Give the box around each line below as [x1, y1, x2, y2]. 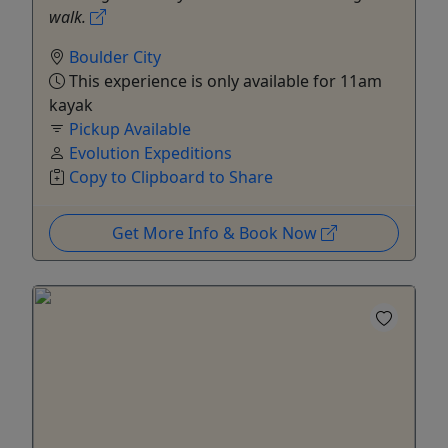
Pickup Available [69, 117, 191, 140]
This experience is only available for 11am [65, 69, 382, 92]
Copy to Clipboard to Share [69, 165, 273, 188]
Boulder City [69, 45, 161, 68]
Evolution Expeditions [69, 141, 232, 164]
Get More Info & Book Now [111, 221, 321, 244]
